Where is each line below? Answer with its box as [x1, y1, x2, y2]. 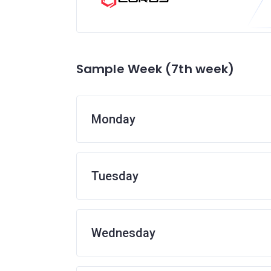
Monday [91, 112, 135, 126]
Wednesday [91, 226, 155, 240]
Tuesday [91, 169, 139, 183]
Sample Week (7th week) [76, 60, 235, 77]
